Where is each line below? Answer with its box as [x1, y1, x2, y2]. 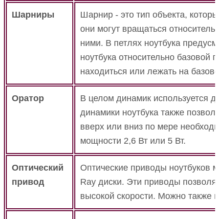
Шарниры [12, 10, 54, 20]
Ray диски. [80, 177, 127, 187]
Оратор [12, 93, 44, 104]
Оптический [12, 163, 64, 173]
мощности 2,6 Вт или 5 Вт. [80, 136, 186, 146]
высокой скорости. [80, 191, 158, 201]
